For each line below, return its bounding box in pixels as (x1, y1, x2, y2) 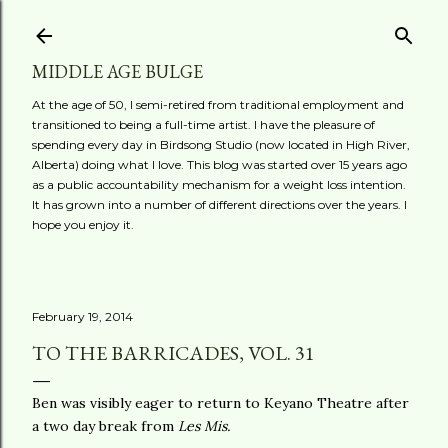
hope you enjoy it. (32, 217, 134, 232)
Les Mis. (178, 417, 230, 435)
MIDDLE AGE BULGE (32, 60, 203, 83)
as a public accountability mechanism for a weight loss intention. (32, 177, 406, 192)
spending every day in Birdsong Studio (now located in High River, (32, 137, 410, 152)
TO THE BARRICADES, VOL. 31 (32, 340, 315, 366)
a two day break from (32, 417, 178, 435)
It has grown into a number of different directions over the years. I (32, 197, 407, 212)
